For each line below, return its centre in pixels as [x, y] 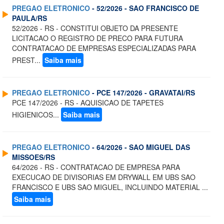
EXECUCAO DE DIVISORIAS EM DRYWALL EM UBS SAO [104, 177]
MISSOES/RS [33, 157]
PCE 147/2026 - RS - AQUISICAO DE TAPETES [88, 103]
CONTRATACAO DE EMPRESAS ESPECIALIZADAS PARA [104, 48]
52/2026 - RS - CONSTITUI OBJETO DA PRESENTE [95, 28]
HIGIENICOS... [36, 115]
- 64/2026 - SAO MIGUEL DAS [140, 147]
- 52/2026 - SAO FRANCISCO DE [144, 8]
